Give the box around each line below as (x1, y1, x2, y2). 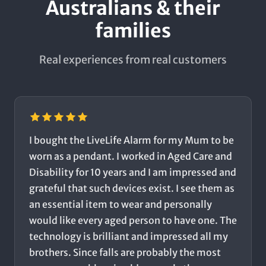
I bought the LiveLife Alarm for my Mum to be (29, 134, 234, 147)
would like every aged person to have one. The (29, 214, 237, 227)
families (95, 19, 171, 43)
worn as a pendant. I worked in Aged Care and (29, 150, 232, 163)
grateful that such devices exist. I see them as (29, 182, 235, 195)
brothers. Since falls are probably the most (29, 246, 221, 259)
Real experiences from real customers (39, 53, 227, 67)
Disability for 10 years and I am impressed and (29, 166, 236, 179)
